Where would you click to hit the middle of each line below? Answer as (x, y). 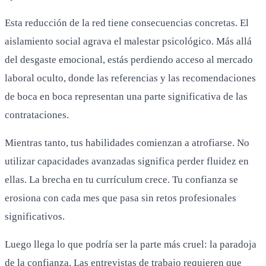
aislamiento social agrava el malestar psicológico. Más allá (128, 41)
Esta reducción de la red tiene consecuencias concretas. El (127, 23)
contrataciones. (37, 115)
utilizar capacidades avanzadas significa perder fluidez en (127, 161)
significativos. (35, 216)
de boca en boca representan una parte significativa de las (126, 96)
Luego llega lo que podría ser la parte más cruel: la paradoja (131, 244)
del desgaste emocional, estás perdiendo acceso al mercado (129, 59)
